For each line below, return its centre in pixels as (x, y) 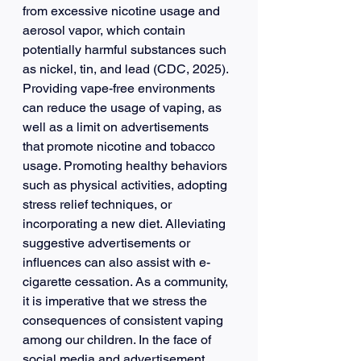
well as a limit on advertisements (117, 127)
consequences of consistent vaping (124, 320)
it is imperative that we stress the (116, 301)
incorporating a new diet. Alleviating (126, 223)
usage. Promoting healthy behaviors (127, 165)
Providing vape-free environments (120, 88)
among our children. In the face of (118, 339)
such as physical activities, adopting (127, 185)
